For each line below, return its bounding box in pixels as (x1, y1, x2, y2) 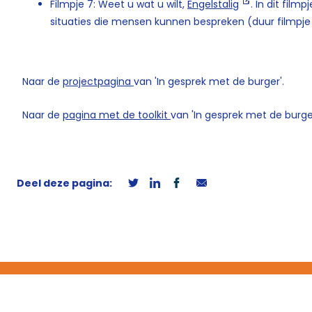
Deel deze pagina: (17, 175, 114, 190)
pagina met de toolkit (63, 107, 171, 122)
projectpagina (63, 74, 134, 88)
